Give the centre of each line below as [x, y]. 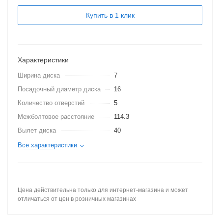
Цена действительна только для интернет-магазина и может [103, 190]
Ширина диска [39, 75]
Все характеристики [47, 145]
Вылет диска [37, 130]
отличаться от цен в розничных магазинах [77, 199]
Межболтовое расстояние [56, 117]
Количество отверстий [51, 103]
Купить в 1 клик [110, 15]
